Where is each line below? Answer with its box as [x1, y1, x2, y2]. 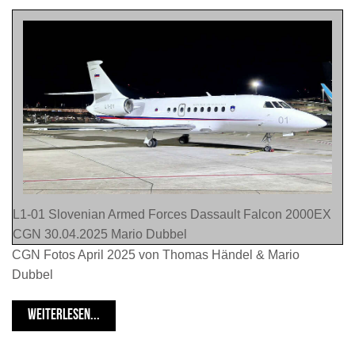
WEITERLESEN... [28, 308, 100, 324]
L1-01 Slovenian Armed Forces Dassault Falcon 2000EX [13, 208, 331, 222]
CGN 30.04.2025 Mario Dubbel [13, 227, 187, 242]
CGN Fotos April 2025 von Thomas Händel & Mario [12, 248, 300, 262]
